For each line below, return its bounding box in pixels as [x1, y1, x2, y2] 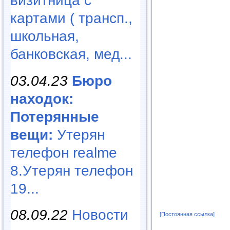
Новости [72, 207, 128, 223]
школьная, [10, 28, 79, 44]
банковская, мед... [10, 46, 132, 62]
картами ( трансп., [10, 10, 132, 26]
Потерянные [10, 108, 99, 125]
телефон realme [10, 144, 117, 161]
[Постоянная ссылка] [160, 211, 215, 218]
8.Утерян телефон [10, 162, 133, 179]
